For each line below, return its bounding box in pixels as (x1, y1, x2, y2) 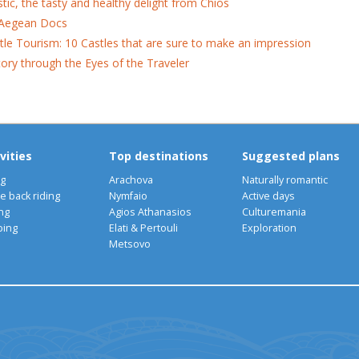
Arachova (109, 172, 154, 187)
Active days (242, 188, 296, 203)
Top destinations (109, 147, 209, 163)
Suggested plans (242, 147, 341, 163)
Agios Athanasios (109, 204, 192, 219)
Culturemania (242, 204, 307, 219)
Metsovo (109, 236, 151, 251)
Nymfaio (109, 188, 148, 203)
